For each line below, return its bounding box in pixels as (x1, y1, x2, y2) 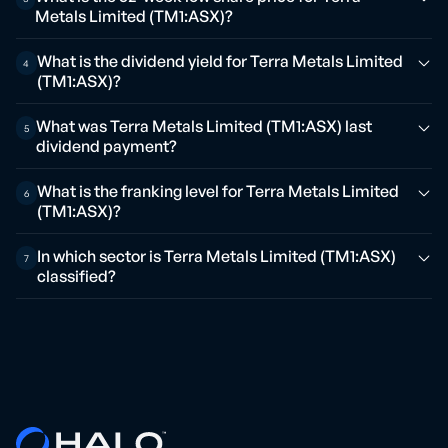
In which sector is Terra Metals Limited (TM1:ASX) (37, 246, 397, 266)
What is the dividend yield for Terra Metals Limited (36, 51, 403, 71)
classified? (37, 266, 117, 286)
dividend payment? (36, 136, 178, 156)
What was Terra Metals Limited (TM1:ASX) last (36, 116, 373, 136)
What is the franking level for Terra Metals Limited (37, 181, 400, 201)
